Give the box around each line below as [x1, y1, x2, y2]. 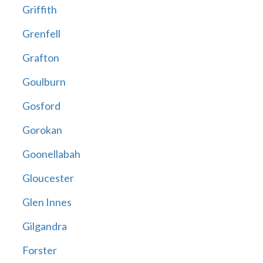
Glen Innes [22, 195, 72, 209]
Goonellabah [22, 147, 80, 161]
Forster [22, 244, 57, 257]
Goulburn [22, 75, 66, 89]
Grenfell [22, 27, 60, 41]
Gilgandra [22, 220, 67, 233]
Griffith [22, 3, 57, 16]
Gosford [22, 99, 60, 113]
